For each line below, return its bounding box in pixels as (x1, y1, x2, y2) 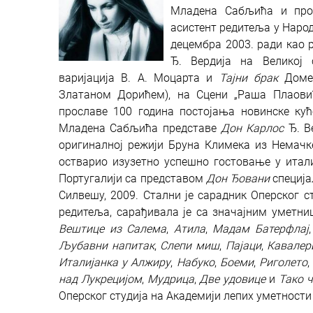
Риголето (259, 256, 308, 269)
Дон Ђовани (205, 172, 270, 185)
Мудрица (147, 272, 194, 286)
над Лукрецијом (59, 272, 142, 286)
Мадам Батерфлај (212, 222, 309, 235)
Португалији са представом (59, 172, 206, 185)
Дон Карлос (220, 122, 284, 135)
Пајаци (225, 239, 261, 252)
